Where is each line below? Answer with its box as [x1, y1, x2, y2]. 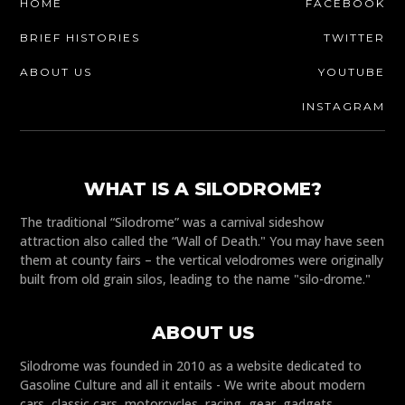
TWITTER [323, 31, 385, 45]
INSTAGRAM [301, 99, 385, 114]
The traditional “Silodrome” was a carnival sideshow [20, 213, 325, 231]
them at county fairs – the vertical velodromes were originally [20, 251, 384, 269]
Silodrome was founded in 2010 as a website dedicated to [20, 357, 363, 375]
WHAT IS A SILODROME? [83, 178, 322, 201]
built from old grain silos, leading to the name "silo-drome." [20, 270, 372, 288]
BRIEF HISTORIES [20, 31, 141, 45]
